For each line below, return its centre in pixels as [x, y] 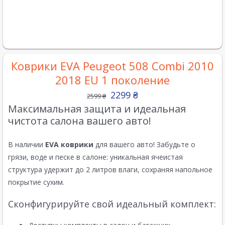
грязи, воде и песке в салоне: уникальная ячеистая [95, 157]
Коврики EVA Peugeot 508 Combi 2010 [113, 66]
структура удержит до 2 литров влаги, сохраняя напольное [110, 170]
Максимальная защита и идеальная [97, 109]
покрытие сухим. [36, 182]
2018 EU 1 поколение [113, 80]
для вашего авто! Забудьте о [144, 145]
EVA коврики [69, 145]
